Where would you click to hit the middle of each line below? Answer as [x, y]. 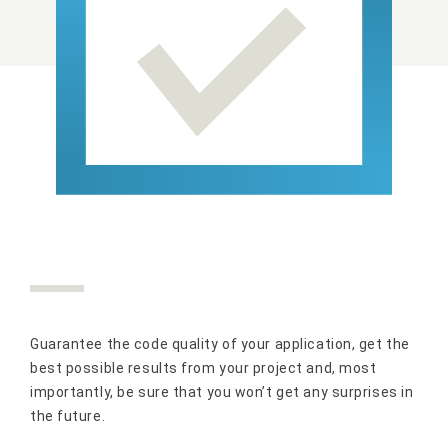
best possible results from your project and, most [203, 367]
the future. [68, 415]
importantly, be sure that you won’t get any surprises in [222, 391]
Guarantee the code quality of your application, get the [220, 343]
